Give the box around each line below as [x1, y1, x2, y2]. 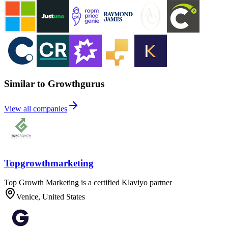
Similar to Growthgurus [4, 78, 104, 90]
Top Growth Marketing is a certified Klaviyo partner [4, 178, 172, 187]
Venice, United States [16, 192, 85, 202]
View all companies [4, 104, 67, 113]
